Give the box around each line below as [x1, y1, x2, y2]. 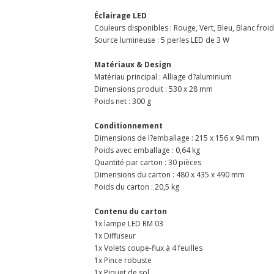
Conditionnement [94, 120, 163, 131]
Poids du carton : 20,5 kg [94, 181, 179, 192]
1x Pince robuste [94, 254, 152, 265]
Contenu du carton [94, 206, 167, 217]
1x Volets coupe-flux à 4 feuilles [94, 242, 202, 253]
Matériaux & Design [94, 59, 171, 70]
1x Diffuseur [94, 230, 136, 241]
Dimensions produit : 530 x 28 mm [94, 83, 213, 94]
